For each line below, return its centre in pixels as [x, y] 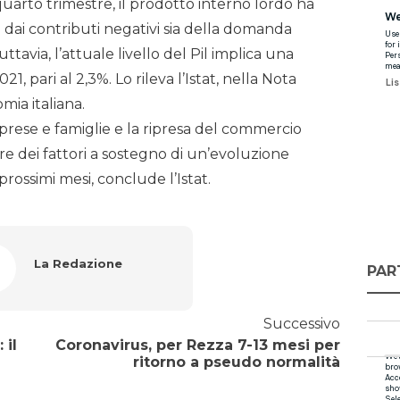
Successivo [301, 324]
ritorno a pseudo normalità [236, 362]
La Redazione [78, 264]
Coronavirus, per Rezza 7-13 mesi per [197, 346]
